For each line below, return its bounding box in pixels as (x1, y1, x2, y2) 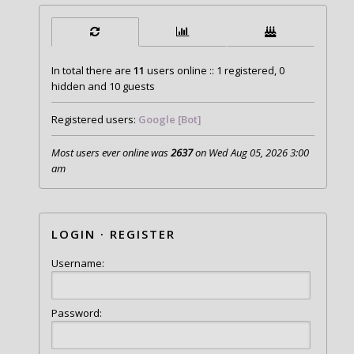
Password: (51, 306, 102, 321)
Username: (51, 255, 104, 270)
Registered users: (51, 111, 138, 126)
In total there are (51, 62, 134, 77)
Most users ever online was (51, 145, 171, 160)
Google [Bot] (137, 111, 201, 126)
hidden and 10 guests (51, 78, 155, 93)
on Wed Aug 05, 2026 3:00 (192, 145, 309, 160)
